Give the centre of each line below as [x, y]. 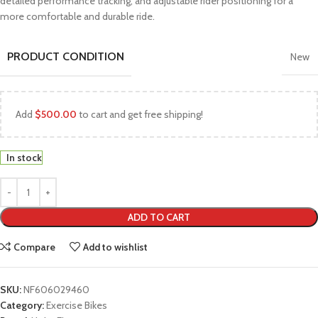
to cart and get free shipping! [140, 115]
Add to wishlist [116, 247]
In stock [24, 158]
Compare [35, 247]
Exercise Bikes [77, 306]
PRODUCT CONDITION [66, 57]
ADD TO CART [159, 218]
